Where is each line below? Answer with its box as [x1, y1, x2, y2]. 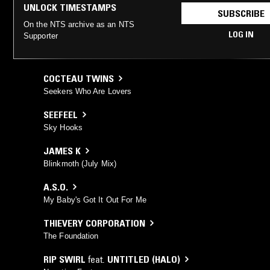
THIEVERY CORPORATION [43, 216, 145, 229]
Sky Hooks [43, 122, 83, 132]
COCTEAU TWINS [43, 72, 114, 84]
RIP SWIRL [43, 253, 86, 265]
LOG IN [228, 28, 254, 40]
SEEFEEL [43, 108, 78, 121]
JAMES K [43, 144, 81, 157]
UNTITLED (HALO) [107, 253, 180, 265]
